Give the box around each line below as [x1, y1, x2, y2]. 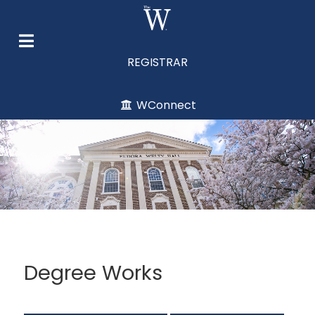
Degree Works [24, 259, 162, 288]
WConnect [136, 97, 196, 114]
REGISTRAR [127, 53, 188, 70]
